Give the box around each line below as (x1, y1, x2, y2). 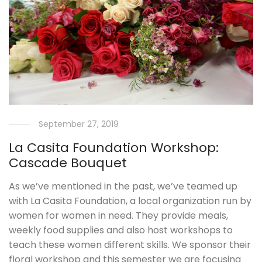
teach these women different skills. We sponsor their (9, 238, 251, 252)
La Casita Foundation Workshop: (9, 139, 219, 157)
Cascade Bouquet (9, 154, 127, 173)
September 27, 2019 (39, 118, 119, 130)
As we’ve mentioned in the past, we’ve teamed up (9, 180, 238, 194)
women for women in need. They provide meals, (9, 209, 229, 223)
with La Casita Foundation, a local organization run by (9, 194, 252, 208)
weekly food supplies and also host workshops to (9, 223, 233, 237)
